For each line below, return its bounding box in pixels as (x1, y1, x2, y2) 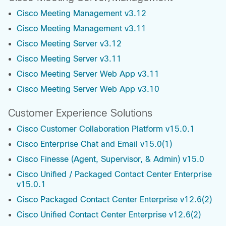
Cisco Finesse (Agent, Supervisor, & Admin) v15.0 (17, 155, 204, 164)
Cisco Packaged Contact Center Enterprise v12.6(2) (17, 195, 212, 204)
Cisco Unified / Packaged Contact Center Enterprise (17, 170, 212, 179)
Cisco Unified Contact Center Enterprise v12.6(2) (17, 210, 201, 219)
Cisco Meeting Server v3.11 (17, 54, 122, 64)
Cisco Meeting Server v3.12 (17, 39, 122, 48)
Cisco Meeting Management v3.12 (17, 9, 146, 18)
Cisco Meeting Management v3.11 (17, 24, 146, 33)
